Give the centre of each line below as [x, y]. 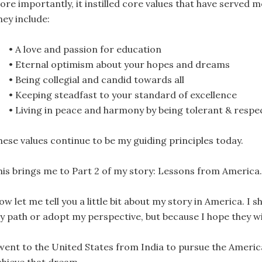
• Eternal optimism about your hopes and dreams [119, 64]
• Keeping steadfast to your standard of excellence [123, 95]
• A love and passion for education [85, 49]
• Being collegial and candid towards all [96, 80]
